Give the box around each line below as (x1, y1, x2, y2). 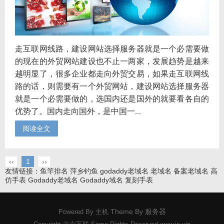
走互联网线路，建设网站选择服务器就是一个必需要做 (15, 42, 209, 53)
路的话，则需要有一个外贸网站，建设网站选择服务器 (15, 80, 209, 91)
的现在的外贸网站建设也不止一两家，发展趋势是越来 (15, 55, 209, 66)
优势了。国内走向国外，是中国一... (15, 105, 141, 116)
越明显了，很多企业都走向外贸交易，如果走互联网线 (15, 67, 209, 78)
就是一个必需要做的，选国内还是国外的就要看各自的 (15, 92, 209, 103)
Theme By (108, 207, 145, 215)
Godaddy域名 (80, 175, 123, 184)
